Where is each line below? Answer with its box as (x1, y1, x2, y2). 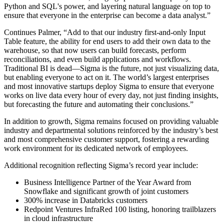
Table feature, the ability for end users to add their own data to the (4, 36, 210, 45)
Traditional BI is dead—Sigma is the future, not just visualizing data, (4, 63, 219, 72)
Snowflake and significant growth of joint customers (24, 186, 188, 195)
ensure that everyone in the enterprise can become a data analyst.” (4, 10, 210, 19)
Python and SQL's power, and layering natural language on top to (4, 1, 210, 10)
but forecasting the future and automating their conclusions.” (4, 99, 193, 108)
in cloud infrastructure (24, 213, 93, 222)
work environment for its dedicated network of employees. (4, 143, 188, 152)
